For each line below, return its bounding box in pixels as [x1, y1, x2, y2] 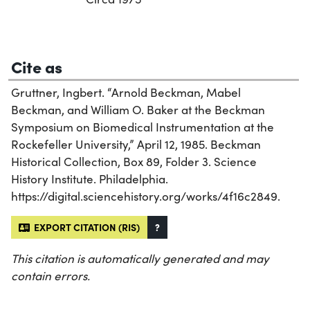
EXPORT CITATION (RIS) [30, 220, 140, 235]
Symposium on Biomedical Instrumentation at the [11, 119, 274, 136]
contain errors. [11, 268, 90, 284]
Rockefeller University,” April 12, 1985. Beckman [11, 136, 261, 153]
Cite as [11, 55, 62, 78]
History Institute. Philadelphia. [11, 171, 168, 188]
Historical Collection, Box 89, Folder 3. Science [11, 154, 257, 170]
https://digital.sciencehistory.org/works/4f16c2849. [11, 188, 280, 205]
